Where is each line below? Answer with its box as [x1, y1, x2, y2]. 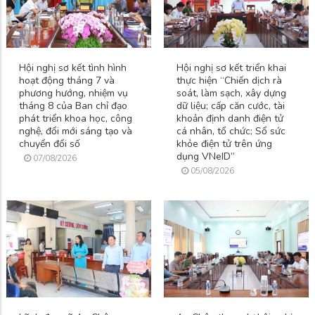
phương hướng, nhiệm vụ [19, 86, 128, 100]
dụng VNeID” [176, 149, 235, 163]
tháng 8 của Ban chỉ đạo [19, 98, 127, 112]
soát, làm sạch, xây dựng [176, 86, 286, 100]
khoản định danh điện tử [176, 111, 283, 125]
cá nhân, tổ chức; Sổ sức [176, 124, 285, 138]
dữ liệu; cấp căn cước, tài [176, 98, 285, 112]
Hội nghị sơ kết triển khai [176, 60, 286, 75]
